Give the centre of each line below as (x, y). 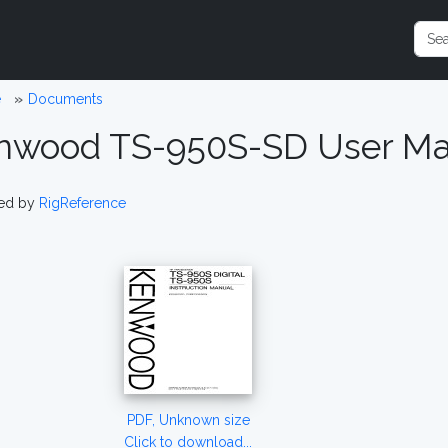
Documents (65, 99)
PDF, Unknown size (188, 420)
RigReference (82, 203)
